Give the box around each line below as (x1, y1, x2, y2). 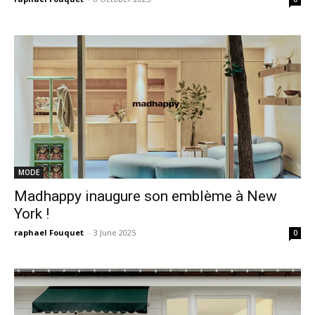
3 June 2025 (94, 227, 136, 238)
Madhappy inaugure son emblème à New (14, 188, 277, 205)
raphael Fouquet (14, 227, 84, 238)
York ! (14, 205, 49, 222)
